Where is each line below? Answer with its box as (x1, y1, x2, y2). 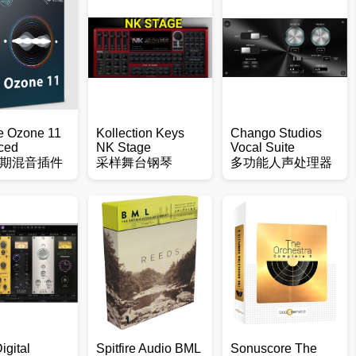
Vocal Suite (230, 141, 295, 154)
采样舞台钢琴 (95, 156, 172, 169)
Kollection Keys (95, 126, 184, 140)
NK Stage (95, 141, 151, 154)
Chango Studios (230, 126, 322, 140)
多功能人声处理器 (230, 156, 332, 169)
